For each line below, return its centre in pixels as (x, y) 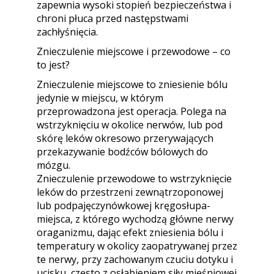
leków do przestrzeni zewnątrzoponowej (130, 192)
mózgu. (54, 165)
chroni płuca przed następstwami (113, 18)
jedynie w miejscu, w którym (100, 98)
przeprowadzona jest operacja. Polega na (131, 111)
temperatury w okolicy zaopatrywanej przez (137, 246)
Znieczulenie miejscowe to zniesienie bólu (132, 84)
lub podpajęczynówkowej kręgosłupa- (124, 206)
